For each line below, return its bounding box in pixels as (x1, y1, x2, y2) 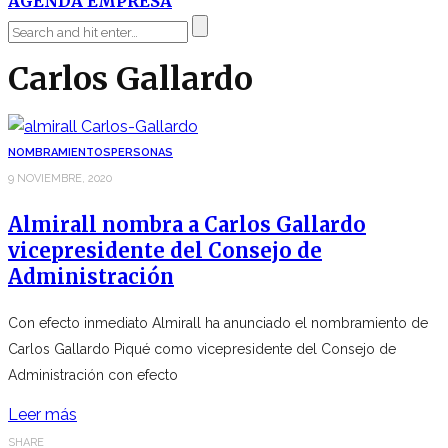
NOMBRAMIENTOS (8, 145, 111, 159)
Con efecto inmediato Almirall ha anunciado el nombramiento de (8, 314, 428, 331)
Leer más (8, 404, 77, 424)
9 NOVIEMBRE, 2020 (8, 171, 112, 185)
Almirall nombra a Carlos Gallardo (8, 211, 366, 237)
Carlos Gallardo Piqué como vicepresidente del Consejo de (8, 340, 396, 357)
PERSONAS (111, 145, 173, 159)
